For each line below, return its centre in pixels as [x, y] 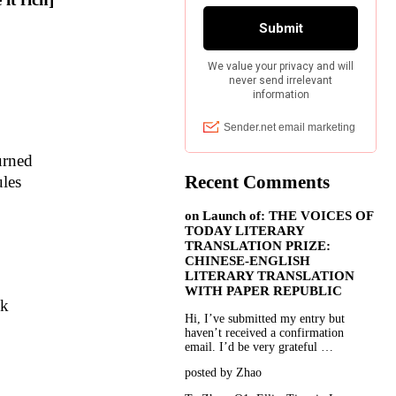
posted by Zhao [224, 373]
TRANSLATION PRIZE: [258, 245]
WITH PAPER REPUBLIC [264, 290]
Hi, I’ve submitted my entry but [265, 318]
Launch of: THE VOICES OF [288, 215]
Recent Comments [258, 182]
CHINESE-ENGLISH [248, 260]
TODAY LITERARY [245, 230]
